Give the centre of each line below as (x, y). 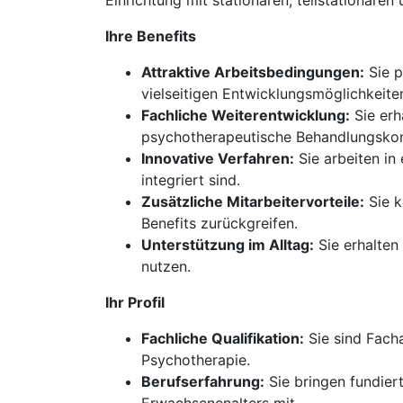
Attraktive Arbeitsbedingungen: (253, 72)
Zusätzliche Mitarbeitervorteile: (253, 201)
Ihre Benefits (151, 36)
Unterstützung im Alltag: (228, 245)
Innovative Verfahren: (218, 158)
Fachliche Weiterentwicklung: (246, 115)
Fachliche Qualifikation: (223, 338)
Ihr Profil (135, 302)
